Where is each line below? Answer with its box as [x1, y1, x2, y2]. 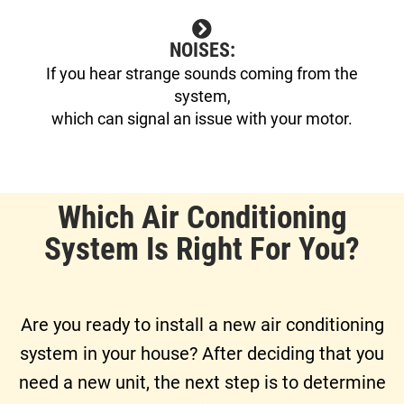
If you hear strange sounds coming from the [46, 63, 358, 83]
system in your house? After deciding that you [20, 342, 384, 364]
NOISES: [169, 38, 235, 61]
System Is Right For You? [44, 230, 360, 268]
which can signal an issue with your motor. [51, 108, 353, 128]
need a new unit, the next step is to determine [18, 371, 386, 393]
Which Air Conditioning [57, 198, 347, 236]
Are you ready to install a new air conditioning [20, 313, 384, 335]
